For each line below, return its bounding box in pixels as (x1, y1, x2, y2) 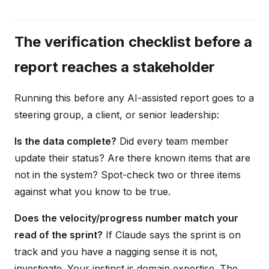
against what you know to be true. (14, 185, 171, 198)
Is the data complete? (14, 134, 116, 147)
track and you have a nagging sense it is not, (14, 245, 218, 258)
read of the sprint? (14, 228, 103, 241)
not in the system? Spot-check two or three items (14, 168, 241, 181)
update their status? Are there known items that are (14, 151, 250, 164)
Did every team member (116, 134, 229, 147)
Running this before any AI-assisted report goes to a (14, 91, 254, 104)
